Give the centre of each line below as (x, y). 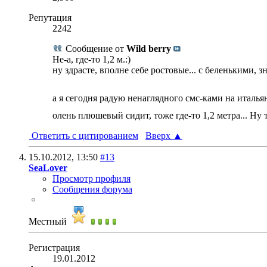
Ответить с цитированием (84, 135)
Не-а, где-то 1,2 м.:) (91, 59)
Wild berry (149, 48)
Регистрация (54, 247)
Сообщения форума (92, 189)
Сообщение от (95, 48)
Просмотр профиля (91, 178)
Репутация (50, 17)
